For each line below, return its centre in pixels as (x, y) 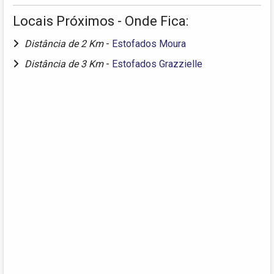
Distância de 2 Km (65, 44)
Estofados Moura (149, 44)
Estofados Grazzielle (157, 64)
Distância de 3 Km (65, 64)
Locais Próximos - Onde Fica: (101, 21)
